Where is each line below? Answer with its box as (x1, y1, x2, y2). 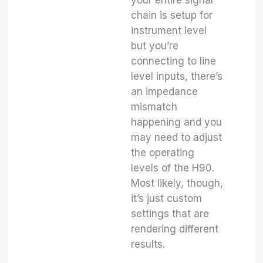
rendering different (131, 222, 219, 235)
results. (131, 238, 166, 250)
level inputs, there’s (131, 70, 223, 82)
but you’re (131, 39, 179, 52)
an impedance (131, 85, 198, 97)
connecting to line (131, 55, 217, 67)
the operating (131, 146, 195, 159)
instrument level (131, 24, 207, 36)
